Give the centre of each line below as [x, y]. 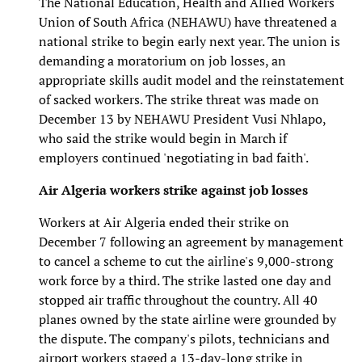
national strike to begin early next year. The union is [189, 41]
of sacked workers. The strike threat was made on [179, 99]
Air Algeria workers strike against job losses [173, 189]
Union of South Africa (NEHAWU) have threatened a [188, 21]
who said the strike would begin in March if [163, 138]
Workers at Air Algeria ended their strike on [164, 222]
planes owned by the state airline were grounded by [187, 319]
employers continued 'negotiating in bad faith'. [174, 157]
